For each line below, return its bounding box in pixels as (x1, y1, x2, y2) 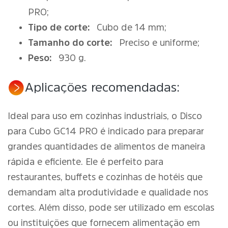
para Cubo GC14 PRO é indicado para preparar (8, 127, 204, 136)
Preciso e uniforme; (116, 38, 199, 47)
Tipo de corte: (28, 23, 90, 32)
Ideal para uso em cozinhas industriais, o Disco (8, 111, 202, 121)
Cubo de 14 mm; (94, 23, 166, 32)
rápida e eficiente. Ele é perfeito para (8, 157, 163, 166)
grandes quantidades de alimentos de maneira (8, 142, 205, 151)
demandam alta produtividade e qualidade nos (8, 188, 208, 197)
